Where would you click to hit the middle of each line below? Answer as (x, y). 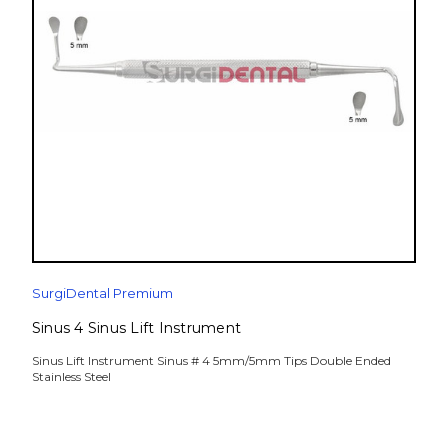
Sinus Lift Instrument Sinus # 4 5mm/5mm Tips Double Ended (211, 361)
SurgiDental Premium (102, 293)
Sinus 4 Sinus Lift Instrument (136, 328)
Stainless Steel (71, 377)
